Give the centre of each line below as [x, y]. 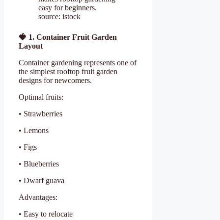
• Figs [28, 147]
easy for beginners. [68, 7]
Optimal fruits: [41, 97]
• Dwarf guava [41, 180]
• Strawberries [41, 113]
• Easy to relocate [46, 214]
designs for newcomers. [55, 80]
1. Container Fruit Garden [72, 37]
